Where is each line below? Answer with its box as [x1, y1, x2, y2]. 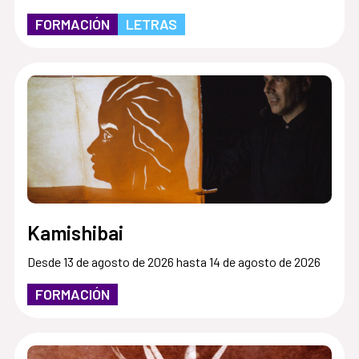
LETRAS [125, 15, 177, 34]
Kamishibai [26, 220, 123, 244]
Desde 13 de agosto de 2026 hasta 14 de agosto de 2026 [26, 253, 321, 269]
